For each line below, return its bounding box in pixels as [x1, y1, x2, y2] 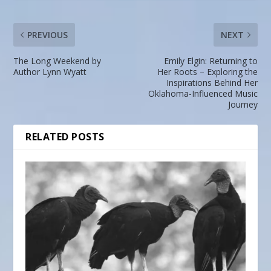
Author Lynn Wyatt [13, 66, 87, 78]
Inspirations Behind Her [166, 77, 258, 89]
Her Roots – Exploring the [157, 66, 258, 78]
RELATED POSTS [25, 130, 105, 144]
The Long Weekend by [13, 55, 102, 67]
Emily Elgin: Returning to [163, 55, 258, 67]
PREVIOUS [27, 29, 68, 41]
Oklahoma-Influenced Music [148, 88, 258, 100]
